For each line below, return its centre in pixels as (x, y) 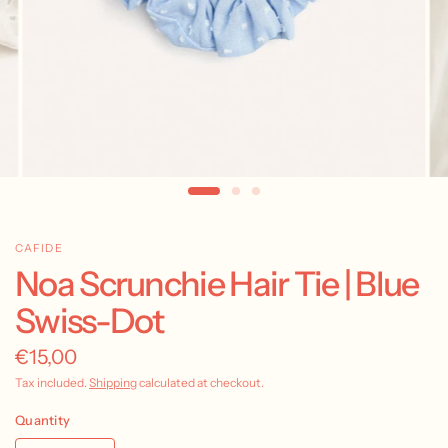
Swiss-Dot (89, 321)
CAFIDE (39, 248)
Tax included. (52, 383)
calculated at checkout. (200, 383)
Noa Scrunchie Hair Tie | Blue (217, 284)
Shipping (113, 383)
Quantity (43, 420)
